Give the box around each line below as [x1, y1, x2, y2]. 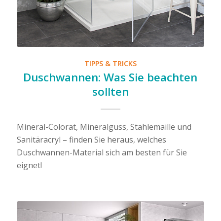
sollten [92, 83, 129, 99]
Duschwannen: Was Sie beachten [23, 69, 198, 85]
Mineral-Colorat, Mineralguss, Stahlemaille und [16, 121, 191, 132]
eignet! [16, 159, 42, 171]
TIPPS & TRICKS [84, 58, 137, 68]
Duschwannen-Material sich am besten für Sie [16, 147, 187, 158]
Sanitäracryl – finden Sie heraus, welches [16, 134, 166, 145]
